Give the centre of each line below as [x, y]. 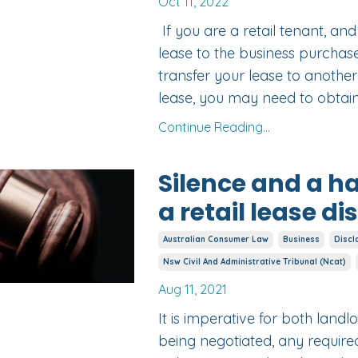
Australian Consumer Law [215, 240]
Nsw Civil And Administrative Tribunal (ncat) [254, 262]
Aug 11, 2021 [192, 290]
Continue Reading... [214, 127]
